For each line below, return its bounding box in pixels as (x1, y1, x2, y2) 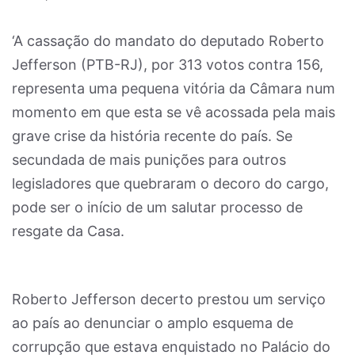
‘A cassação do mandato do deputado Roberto (12, 32, 324, 49)
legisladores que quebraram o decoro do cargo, (12, 175, 329, 192)
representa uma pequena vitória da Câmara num (12, 80, 335, 97)
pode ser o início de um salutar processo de (12, 199, 303, 216)
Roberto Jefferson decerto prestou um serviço (12, 291, 326, 307)
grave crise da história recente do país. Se (12, 128, 292, 144)
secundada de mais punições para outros (12, 151, 286, 168)
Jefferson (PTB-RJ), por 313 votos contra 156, (12, 56, 323, 73)
